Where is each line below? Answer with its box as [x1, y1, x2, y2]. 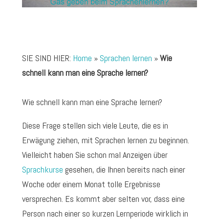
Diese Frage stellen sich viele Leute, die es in [22, 120, 168, 131]
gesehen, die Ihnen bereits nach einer [63, 164, 185, 175]
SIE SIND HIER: [22, 52, 73, 64]
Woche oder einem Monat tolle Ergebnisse [22, 178, 160, 190]
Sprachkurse [22, 164, 63, 175]
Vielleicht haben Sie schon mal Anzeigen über [22, 149, 168, 161]
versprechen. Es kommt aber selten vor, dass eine [22, 193, 185, 205]
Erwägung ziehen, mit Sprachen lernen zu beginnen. [22, 134, 189, 146]
